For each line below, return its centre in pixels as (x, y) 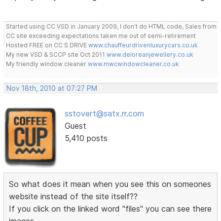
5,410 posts (86, 138)
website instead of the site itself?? (74, 197)
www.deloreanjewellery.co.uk (150, 55)
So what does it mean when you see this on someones (110, 184)
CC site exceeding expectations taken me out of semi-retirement (101, 36)
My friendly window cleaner (47, 64)
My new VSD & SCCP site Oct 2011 (56, 55)
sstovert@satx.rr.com (104, 114)
